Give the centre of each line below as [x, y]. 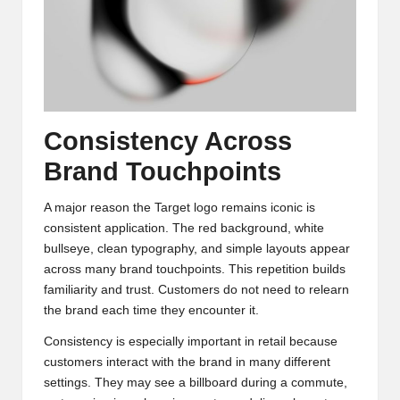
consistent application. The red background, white [184, 228]
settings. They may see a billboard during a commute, [196, 382]
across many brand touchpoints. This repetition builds [195, 269]
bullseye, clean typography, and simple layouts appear [197, 248]
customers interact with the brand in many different [187, 362]
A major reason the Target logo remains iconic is [179, 207]
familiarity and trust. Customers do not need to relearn [196, 289]
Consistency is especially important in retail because [191, 341]
